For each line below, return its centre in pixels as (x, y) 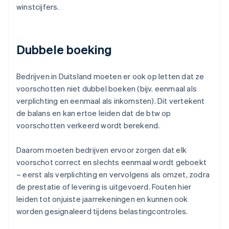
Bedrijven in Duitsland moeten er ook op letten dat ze (110, 76)
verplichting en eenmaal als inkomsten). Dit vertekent (111, 101)
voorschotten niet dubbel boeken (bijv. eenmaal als (107, 89)
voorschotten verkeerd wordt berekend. (88, 125)
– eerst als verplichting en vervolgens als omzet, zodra (113, 175)
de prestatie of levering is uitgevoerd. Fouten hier (104, 187)
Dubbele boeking (64, 50)
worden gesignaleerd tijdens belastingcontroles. (102, 211)
